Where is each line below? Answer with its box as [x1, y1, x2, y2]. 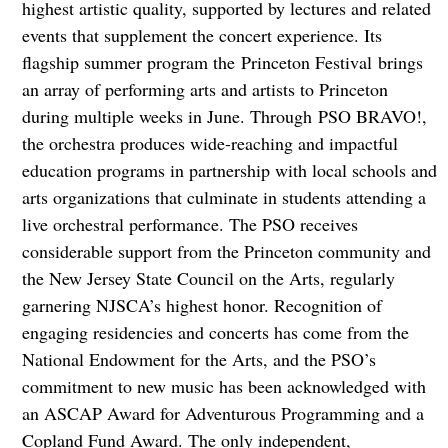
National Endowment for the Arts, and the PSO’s [21, 347, 376, 371]
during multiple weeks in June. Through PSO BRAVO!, [21, 104, 427, 128]
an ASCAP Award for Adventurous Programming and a [21, 401, 424, 425]
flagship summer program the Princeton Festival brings [21, 50, 423, 74]
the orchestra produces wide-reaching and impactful [21, 131, 398, 155]
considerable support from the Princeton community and [21, 239, 431, 263]
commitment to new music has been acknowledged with [21, 374, 426, 398]
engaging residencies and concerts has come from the [21, 320, 409, 344]
